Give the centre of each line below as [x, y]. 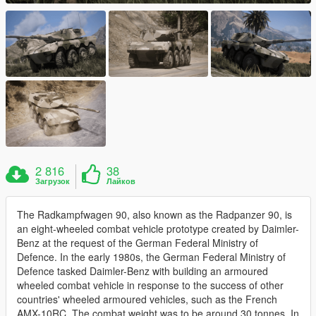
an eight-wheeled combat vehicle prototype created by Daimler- [158, 229]
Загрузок [53, 181]
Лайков [121, 181]
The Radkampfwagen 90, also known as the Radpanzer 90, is [154, 215]
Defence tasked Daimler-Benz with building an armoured [142, 271]
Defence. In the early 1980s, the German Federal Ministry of [151, 257]
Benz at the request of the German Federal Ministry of [138, 243]
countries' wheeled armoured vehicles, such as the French [147, 299]
